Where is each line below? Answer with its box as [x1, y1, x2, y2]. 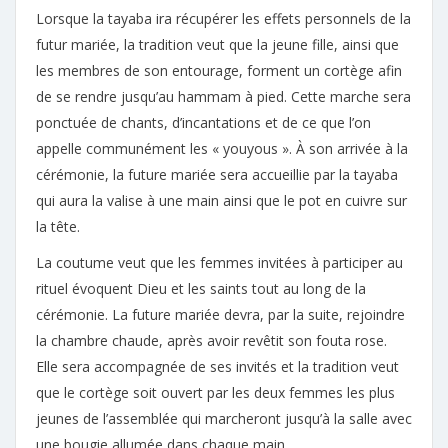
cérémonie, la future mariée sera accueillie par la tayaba [36, 165, 398, 184]
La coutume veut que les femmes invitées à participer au [36, 253, 403, 272]
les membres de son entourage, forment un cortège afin [36, 61, 402, 80]
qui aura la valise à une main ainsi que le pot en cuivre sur [36, 191, 407, 210]
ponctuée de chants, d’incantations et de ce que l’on [36, 113, 371, 132]
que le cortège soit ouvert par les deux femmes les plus [36, 383, 395, 402]
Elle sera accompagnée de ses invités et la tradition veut [36, 357, 399, 376]
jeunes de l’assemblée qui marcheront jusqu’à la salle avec [36, 409, 412, 428]
